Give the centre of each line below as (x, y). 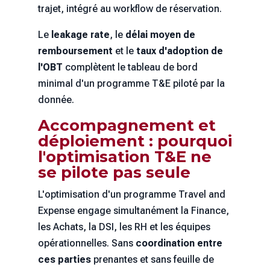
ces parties (64, 260)
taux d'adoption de (179, 51)
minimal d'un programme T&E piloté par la (131, 84)
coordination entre (179, 243)
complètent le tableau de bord (130, 67)
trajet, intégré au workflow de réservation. (130, 9)
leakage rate (80, 35)
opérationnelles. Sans (86, 243)
